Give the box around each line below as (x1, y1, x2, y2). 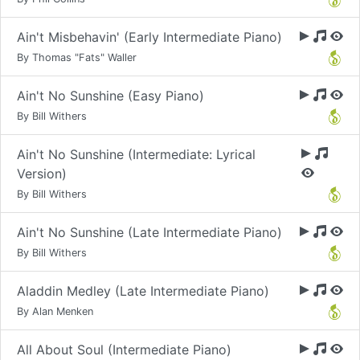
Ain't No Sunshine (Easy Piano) (17, 88, 204, 104)
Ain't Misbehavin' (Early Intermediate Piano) (17, 29, 282, 45)
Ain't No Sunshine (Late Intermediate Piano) (17, 224, 282, 240)
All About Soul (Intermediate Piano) (17, 342, 231, 358)
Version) (17, 166, 67, 182)
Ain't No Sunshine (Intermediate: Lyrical (17, 146, 256, 162)
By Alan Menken (17, 305, 93, 317)
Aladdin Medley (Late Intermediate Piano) (17, 283, 269, 299)
